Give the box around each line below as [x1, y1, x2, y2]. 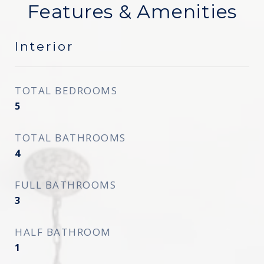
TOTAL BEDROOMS [15, 84, 117, 97]
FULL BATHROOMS [15, 178, 116, 192]
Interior [15, 39, 74, 54]
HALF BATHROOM [15, 225, 111, 239]
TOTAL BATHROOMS [15, 131, 126, 144]
